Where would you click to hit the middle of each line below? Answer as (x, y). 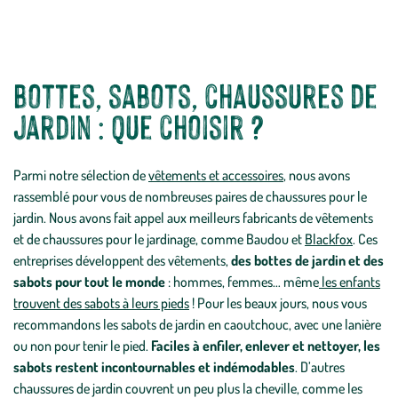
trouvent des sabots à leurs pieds (101, 303)
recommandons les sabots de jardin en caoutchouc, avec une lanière (197, 324)
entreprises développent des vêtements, (122, 260)
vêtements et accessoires (216, 175)
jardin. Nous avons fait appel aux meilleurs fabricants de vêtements (193, 218)
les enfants (350, 282)
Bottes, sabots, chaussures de (195, 96)
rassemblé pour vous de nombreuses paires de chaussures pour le (190, 196)
